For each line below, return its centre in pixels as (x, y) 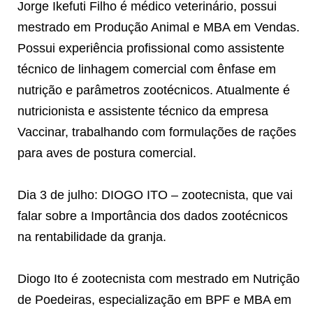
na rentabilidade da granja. (92, 236)
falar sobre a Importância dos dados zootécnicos (153, 216)
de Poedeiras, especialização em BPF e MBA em (154, 299)
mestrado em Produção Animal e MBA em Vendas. (159, 27)
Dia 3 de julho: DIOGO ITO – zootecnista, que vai (155, 195)
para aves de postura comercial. (107, 153)
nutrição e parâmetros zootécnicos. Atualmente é (154, 90)
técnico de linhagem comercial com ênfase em (147, 69)
